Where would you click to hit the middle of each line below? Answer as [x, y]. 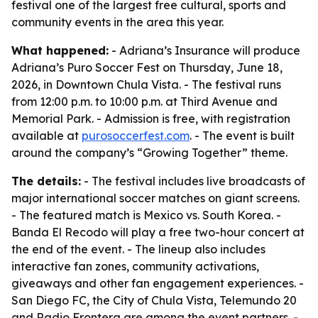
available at [46, 136]
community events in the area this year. [117, 22]
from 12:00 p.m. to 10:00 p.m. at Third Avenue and [144, 102]
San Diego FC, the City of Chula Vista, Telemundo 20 [154, 300]
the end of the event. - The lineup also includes [138, 249]
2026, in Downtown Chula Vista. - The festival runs [146, 84]
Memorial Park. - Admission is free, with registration [151, 119]
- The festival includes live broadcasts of [193, 181]
